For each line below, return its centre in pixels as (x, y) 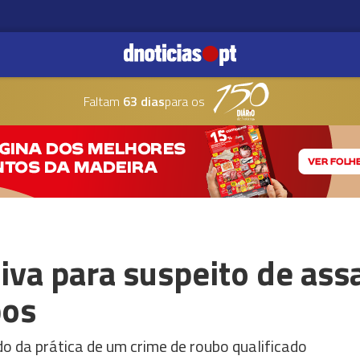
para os (184, 101)
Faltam (101, 101)
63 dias (142, 101)
